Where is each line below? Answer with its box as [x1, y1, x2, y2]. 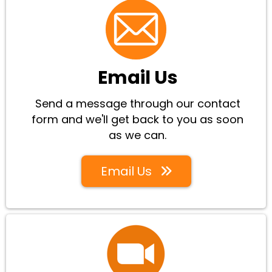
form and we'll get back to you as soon [32, 112, 243, 127]
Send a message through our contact [35, 96, 240, 112]
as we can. [109, 127, 166, 143]
